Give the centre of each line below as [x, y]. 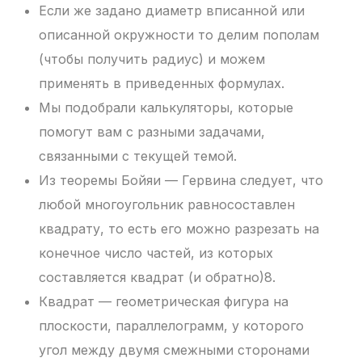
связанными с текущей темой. [138, 156]
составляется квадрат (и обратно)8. [158, 278]
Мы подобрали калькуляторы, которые [166, 108]
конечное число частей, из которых [156, 253]
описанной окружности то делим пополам [179, 35]
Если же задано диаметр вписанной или [172, 11]
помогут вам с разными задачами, [152, 132]
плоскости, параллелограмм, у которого [172, 326]
